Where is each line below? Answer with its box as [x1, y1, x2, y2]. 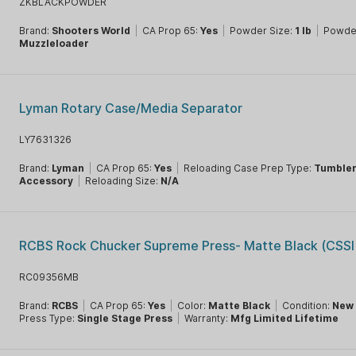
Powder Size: [230, 25, 296, 37]
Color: [177, 300, 209, 311]
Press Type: [19, 312, 78, 324]
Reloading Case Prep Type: [184, 162, 315, 174]
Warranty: [184, 312, 231, 324]
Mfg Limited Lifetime [230, 312, 339, 324]
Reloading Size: [85, 175, 161, 187]
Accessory [19, 175, 74, 187]
